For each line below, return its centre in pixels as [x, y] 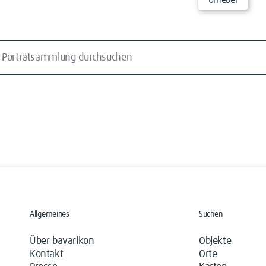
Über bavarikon [62, 241]
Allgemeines [50, 214]
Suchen [211, 214]
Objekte [215, 241]
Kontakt [47, 254]
